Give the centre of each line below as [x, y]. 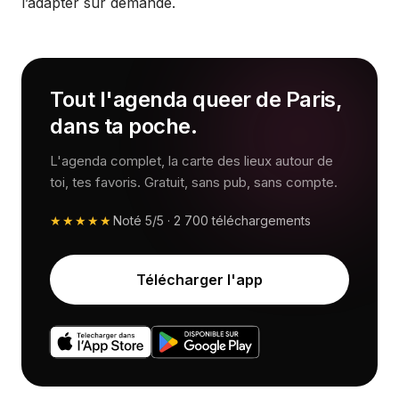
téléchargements [259, 220]
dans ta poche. [124, 126]
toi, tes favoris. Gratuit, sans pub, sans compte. [194, 182]
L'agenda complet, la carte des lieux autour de [191, 161]
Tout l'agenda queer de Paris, [196, 99]
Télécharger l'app [199, 280]
